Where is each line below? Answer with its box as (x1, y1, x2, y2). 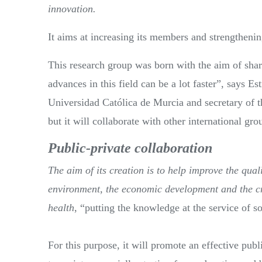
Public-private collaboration (48, 140, 212, 156)
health (48, 201, 74, 213)
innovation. (48, 2, 96, 15)
